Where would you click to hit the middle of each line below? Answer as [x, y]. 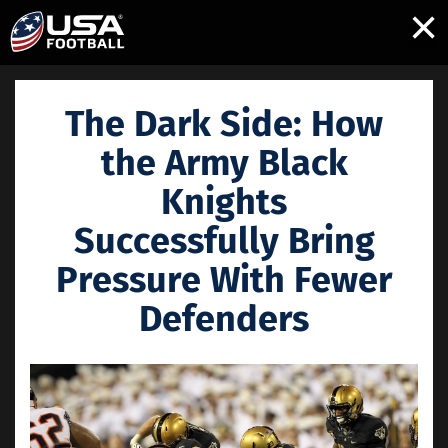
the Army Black [224, 163]
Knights [224, 202]
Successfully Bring [224, 241]
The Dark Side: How [224, 124]
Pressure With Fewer [224, 280]
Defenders [224, 319]
